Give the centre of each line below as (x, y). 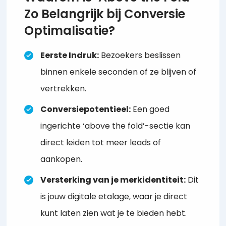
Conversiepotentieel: (86, 109)
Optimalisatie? (70, 31)
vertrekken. (64, 89)
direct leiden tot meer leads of (101, 143)
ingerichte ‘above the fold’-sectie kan (116, 126)
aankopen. (62, 159)
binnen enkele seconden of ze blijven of (119, 72)
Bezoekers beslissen (140, 55)
